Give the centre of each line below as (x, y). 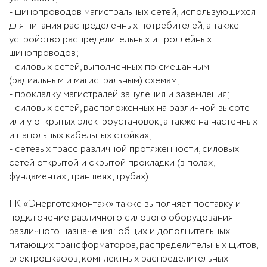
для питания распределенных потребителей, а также (124, 26)
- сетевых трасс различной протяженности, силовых (124, 149)
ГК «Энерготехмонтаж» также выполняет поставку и (125, 204)
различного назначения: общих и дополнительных (119, 232)
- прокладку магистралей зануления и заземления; (120, 94)
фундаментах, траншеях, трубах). (80, 177)
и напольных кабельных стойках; (81, 136)
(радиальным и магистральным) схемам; (95, 81)
